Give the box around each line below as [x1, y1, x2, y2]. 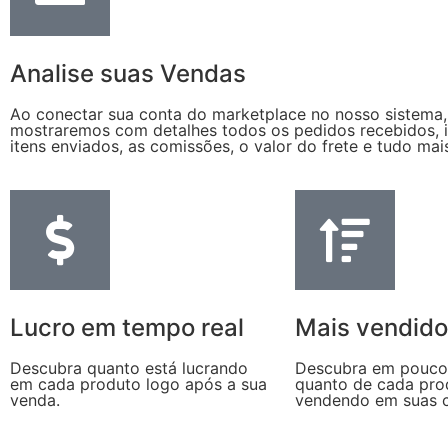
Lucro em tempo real [10, 312, 244, 342]
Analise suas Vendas [10, 58, 246, 88]
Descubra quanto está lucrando [10, 357, 248, 378]
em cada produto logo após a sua [10, 373, 267, 394]
